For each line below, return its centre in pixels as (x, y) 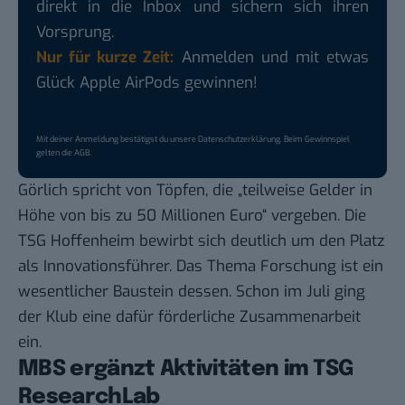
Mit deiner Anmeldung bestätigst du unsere (117, 139)
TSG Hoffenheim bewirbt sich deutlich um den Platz (201, 240)
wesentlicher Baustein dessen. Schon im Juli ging (192, 291)
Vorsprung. (75, 32)
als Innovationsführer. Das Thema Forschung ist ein (201, 266)
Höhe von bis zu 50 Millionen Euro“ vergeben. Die (192, 215)
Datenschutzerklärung (239, 139)
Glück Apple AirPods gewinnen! (147, 82)
